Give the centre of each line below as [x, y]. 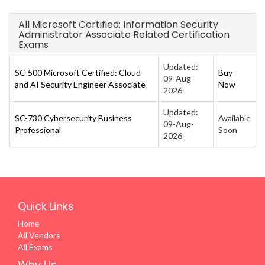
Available [235, 118]
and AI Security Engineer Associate [80, 84]
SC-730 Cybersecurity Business [73, 118]
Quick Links [46, 206]
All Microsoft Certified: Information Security [118, 24]
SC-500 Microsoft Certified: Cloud [78, 72]
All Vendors [39, 235]
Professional [38, 130]
